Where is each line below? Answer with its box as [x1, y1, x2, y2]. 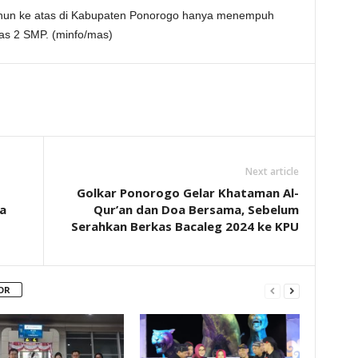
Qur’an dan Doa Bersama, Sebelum [93, 201, 299, 217]
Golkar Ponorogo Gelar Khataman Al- [76, 185, 299, 201]
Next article [245, 165, 299, 178]
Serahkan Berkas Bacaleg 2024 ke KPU [70, 218, 299, 234]
